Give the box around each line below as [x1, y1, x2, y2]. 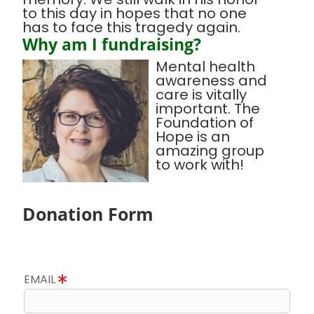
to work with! [156, 155, 244, 175]
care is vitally [156, 85, 247, 105]
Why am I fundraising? [22, 33, 201, 56]
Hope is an [156, 127, 230, 147]
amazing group [156, 141, 264, 161]
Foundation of [156, 113, 254, 133]
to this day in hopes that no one [22, 4, 247, 24]
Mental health [156, 57, 255, 77]
